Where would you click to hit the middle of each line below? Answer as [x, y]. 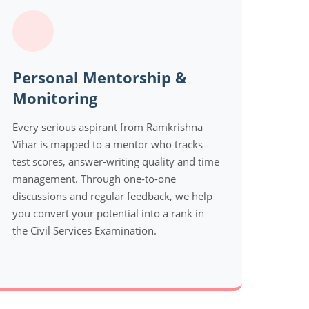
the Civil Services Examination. [84, 230]
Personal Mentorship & [99, 77]
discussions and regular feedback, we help [112, 196]
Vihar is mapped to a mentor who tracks [107, 144]
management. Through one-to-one [94, 178]
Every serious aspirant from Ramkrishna [107, 127]
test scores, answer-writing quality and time [116, 161]
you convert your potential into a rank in [108, 213]
